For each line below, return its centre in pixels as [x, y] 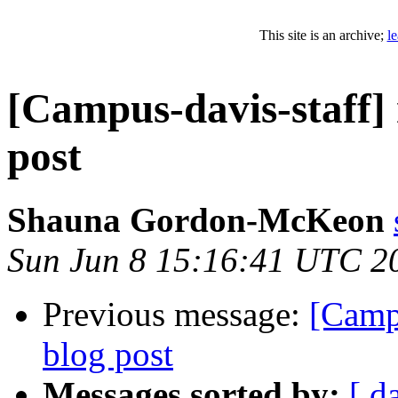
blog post [108, 354]
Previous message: [176, 314]
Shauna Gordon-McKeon [196, 219]
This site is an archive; [323, 35]
